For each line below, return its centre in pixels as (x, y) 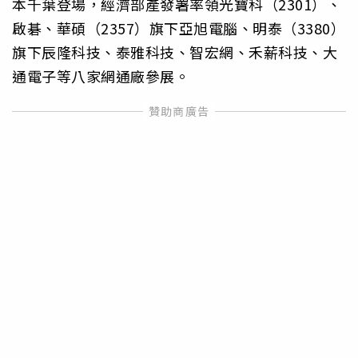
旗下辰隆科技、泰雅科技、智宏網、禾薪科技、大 (175, 52)
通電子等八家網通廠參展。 (101, 76)
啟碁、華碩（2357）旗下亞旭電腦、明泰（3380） (179, 28)
